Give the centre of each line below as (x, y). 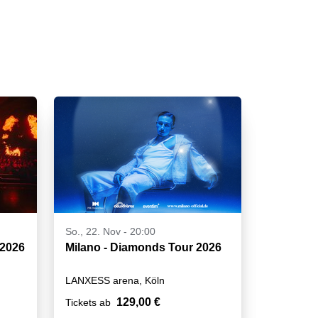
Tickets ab (88, 303)
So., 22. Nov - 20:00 (110, 232)
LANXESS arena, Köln (115, 281)
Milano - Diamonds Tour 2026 (143, 248)
